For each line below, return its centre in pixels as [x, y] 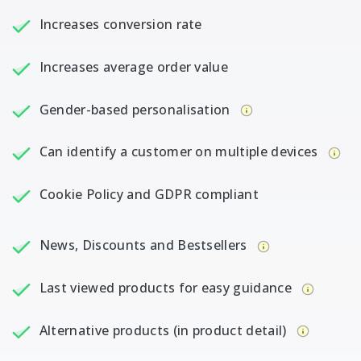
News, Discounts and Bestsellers [145, 245]
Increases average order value [134, 66]
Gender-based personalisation [137, 109]
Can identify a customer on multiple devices [180, 152]
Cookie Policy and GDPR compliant [149, 195]
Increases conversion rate [120, 24]
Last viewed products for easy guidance [167, 287]
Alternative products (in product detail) [164, 330]
